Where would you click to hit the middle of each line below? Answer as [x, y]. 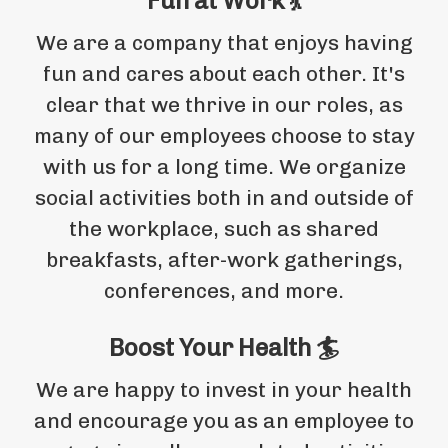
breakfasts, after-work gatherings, [224, 259]
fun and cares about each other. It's [224, 73]
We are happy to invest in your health [224, 389]
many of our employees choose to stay [224, 135]
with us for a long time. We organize [224, 166]
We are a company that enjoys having [224, 42]
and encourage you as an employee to [224, 420]
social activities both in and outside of [224, 197]
